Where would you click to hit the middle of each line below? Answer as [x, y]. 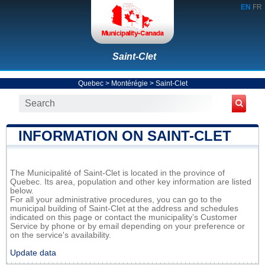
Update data [33, 253]
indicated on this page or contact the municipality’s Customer [124, 217]
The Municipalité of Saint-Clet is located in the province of [117, 173]
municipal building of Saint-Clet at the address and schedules [124, 208]
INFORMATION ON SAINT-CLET [125, 135]
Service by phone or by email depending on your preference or [127, 226]
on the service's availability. [61, 235]
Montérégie [129, 83]
